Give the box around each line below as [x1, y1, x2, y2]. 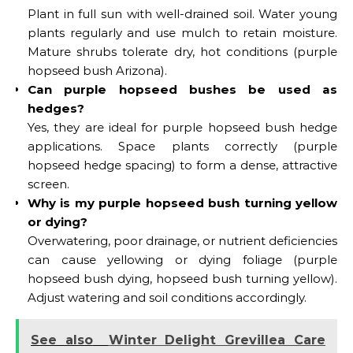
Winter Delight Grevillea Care [108, 332, 326, 347]
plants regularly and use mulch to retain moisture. [28, 24, 337, 40]
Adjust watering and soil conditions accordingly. [28, 289, 307, 305]
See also [31, 332, 93, 347]
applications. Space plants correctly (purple [28, 138, 337, 154]
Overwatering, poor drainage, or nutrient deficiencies [28, 232, 337, 248]
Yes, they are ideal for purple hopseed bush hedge [28, 119, 337, 135]
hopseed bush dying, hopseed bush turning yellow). [28, 270, 337, 286]
